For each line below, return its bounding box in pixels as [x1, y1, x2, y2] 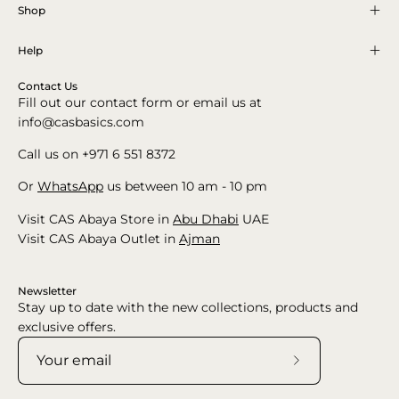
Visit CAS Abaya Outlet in [18, 230, 179, 247]
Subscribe [295, 362, 356, 379]
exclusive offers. [18, 318, 116, 335]
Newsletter [18, 283, 77, 297]
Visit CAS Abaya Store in [18, 210, 173, 227]
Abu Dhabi [173, 210, 239, 227]
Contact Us [18, 78, 77, 93]
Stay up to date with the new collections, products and [18, 298, 358, 315]
